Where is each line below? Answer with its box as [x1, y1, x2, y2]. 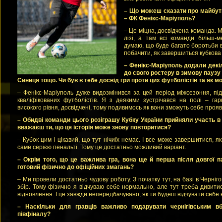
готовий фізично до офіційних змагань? [17, 164, 134, 170]
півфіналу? [17, 211, 51, 218]
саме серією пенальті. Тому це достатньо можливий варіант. [17, 144, 186, 151]
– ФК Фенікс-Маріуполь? [124, 15, 195, 22]
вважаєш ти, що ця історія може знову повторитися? [17, 124, 171, 131]
